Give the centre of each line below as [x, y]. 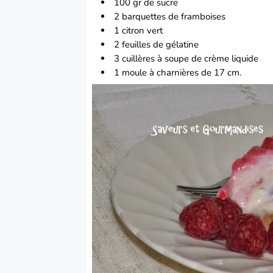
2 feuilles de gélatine [157, 45]
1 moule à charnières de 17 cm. [178, 73]
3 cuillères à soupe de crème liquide [186, 59]
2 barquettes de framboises [170, 17]
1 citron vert [139, 31]
